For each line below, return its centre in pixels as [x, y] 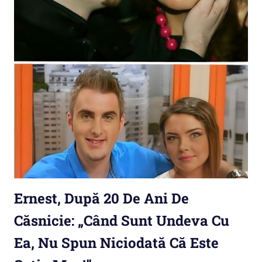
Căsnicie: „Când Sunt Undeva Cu [122, 221]
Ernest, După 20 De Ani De [101, 199]
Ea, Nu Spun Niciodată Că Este [116, 243]
